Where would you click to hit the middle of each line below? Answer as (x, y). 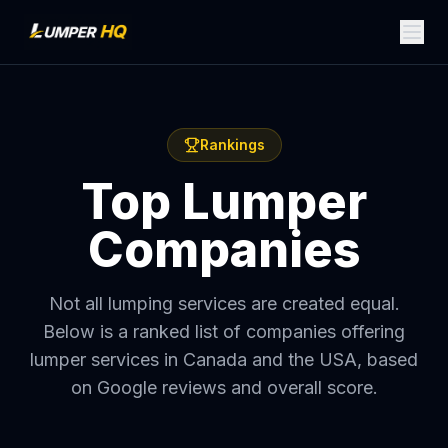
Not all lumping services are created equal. (224, 303)
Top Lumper (224, 201)
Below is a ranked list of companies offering (224, 331)
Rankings (232, 144)
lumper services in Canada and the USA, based (224, 359)
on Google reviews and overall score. (224, 387)
